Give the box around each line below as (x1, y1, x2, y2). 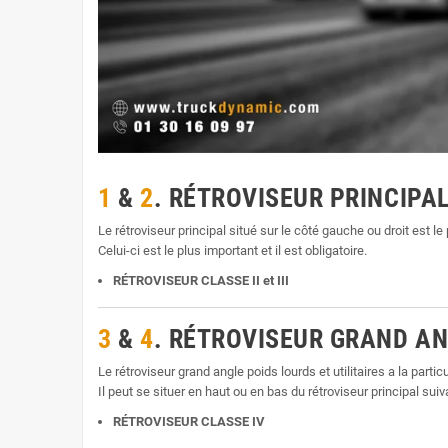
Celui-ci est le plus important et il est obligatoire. (98, 242, 367, 258)
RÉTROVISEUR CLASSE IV (113, 413, 265, 429)
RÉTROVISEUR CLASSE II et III (113, 272, 289, 288)
